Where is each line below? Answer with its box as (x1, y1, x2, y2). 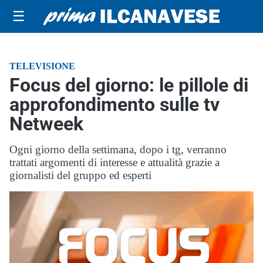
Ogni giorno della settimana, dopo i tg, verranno (9, 143, 227, 156)
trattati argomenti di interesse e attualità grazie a (9, 156, 220, 168)
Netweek (9, 113, 83, 135)
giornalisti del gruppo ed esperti (9, 169, 151, 181)
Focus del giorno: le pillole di (9, 74, 248, 96)
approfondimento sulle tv (9, 93, 220, 116)
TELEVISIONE (9, 61, 75, 71)
